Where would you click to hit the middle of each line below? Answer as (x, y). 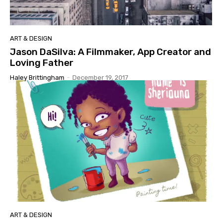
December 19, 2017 (100, 77)
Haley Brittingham (37, 77)
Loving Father (42, 62)
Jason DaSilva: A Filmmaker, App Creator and (111, 52)
